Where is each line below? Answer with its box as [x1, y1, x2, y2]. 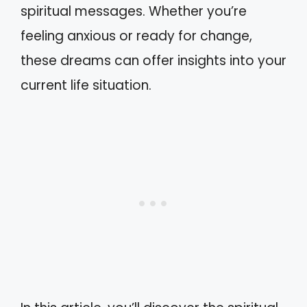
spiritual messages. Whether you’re [21, 2, 247, 21]
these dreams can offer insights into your [21, 51, 286, 70]
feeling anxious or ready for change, [21, 27, 252, 45]
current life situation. [21, 76, 151, 95]
